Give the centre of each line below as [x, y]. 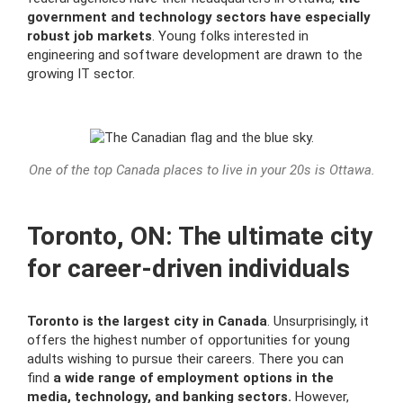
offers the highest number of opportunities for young [188, 340]
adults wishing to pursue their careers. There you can [185, 359]
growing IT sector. [81, 74]
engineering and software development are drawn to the [195, 55]
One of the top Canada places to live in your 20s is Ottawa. [201, 170]
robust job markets [90, 36]
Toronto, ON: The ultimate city [200, 236]
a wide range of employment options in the [192, 378]
